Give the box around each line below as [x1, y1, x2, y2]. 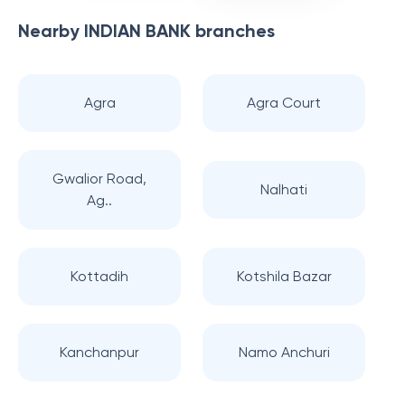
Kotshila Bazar [236, 268, 332, 285]
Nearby [18, 20, 84, 42]
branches [191, 20, 275, 42]
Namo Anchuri [238, 344, 330, 361]
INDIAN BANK [84, 20, 191, 42]
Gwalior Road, [52, 170, 146, 187]
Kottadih [71, 268, 128, 285]
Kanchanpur [60, 344, 139, 361]
